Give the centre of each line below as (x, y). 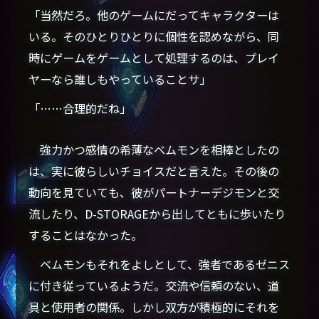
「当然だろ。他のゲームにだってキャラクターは (154, 15)
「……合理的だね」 (80, 109)
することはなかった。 (86, 235)
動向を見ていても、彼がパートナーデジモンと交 (154, 193)
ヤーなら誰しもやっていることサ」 (120, 79)
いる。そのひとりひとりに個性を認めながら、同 (154, 36)
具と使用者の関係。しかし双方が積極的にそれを (154, 307)
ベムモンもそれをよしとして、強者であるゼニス (159, 265)
